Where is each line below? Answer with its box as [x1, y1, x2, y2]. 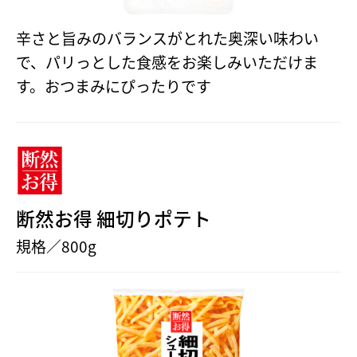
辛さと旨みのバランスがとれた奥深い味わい [16, 27, 319, 49]
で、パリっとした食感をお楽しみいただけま [16, 51, 318, 73]
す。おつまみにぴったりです [16, 75, 211, 97]
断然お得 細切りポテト [16, 204, 211, 233]
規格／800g [16, 234, 96, 257]
